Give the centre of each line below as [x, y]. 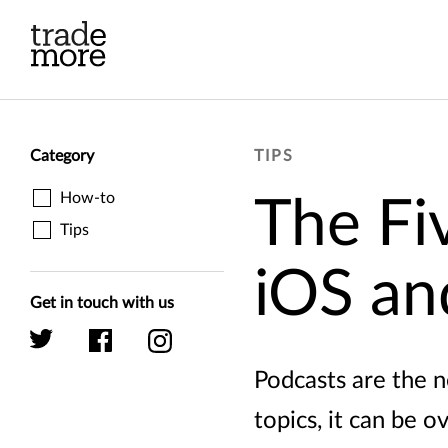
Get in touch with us [102, 303]
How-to [87, 198]
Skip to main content [186, 15]
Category [62, 156]
